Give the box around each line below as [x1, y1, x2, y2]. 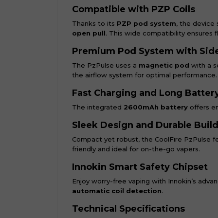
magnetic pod [139, 61, 189, 69]
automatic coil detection [72, 187, 162, 195]
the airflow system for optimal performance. [72, 71, 217, 79]
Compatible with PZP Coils [72, 4, 195, 15]
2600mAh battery [124, 103, 188, 111]
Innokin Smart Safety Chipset [72, 162, 208, 172]
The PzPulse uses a [72, 61, 139, 69]
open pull [72, 29, 106, 37]
